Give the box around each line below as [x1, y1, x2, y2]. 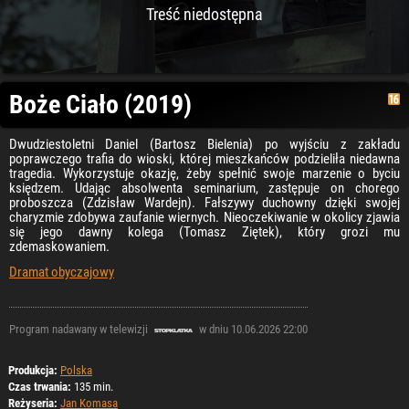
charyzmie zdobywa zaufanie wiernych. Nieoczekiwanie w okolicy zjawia [9, 209, 400, 225]
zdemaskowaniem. [9, 238, 110, 255]
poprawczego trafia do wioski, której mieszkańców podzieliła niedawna [9, 151, 400, 167]
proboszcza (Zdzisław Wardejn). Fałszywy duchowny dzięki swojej [9, 194, 400, 211]
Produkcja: [8, 363, 58, 377]
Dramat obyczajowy [9, 264, 114, 280]
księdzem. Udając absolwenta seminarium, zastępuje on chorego [9, 180, 400, 196]
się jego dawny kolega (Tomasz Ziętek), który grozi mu [9, 224, 400, 240]
